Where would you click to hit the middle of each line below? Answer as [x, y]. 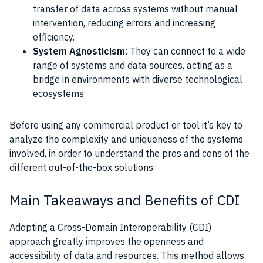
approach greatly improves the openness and [107, 242]
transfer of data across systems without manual [135, 9]
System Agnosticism [79, 51]
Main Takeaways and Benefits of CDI [124, 200]
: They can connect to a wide [185, 51]
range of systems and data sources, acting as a [133, 65]
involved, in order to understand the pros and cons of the [129, 154]
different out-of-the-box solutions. [82, 168]
